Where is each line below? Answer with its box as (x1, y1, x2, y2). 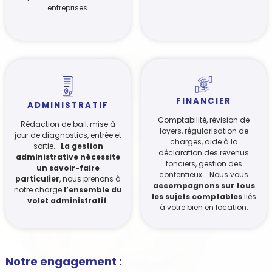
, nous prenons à (59, 174, 121, 185)
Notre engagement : (5, 254, 122, 270)
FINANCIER (176, 95, 232, 107)
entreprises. (47, 2, 89, 13)
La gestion (60, 141, 103, 152)
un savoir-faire (36, 163, 100, 174)
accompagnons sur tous (152, 180, 255, 191)
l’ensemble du (64, 185, 123, 195)
